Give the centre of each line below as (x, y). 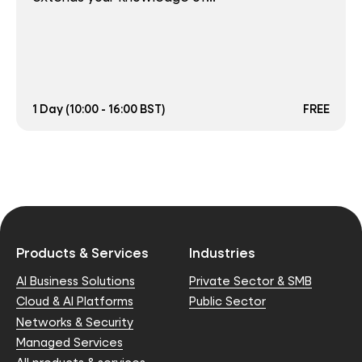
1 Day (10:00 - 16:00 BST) (99, 108)
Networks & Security (75, 322)
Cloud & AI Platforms (75, 301)
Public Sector (227, 301)
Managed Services (69, 342)
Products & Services (82, 252)
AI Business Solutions (76, 281)
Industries (222, 252)
